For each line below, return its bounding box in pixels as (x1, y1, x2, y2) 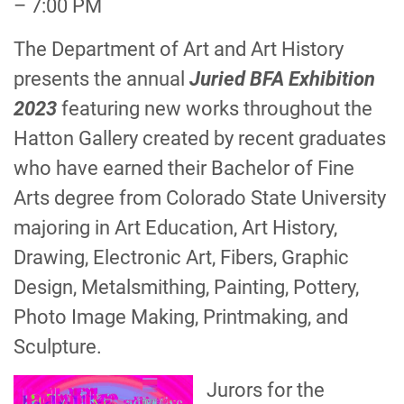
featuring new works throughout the (57, 97, 372, 120)
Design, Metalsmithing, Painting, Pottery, (14, 276, 359, 298)
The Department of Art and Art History (14, 38, 344, 60)
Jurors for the (207, 379, 325, 401)
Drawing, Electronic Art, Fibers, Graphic (14, 246, 349, 269)
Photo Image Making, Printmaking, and (14, 306, 348, 328)
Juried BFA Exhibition (189, 68, 375, 90)
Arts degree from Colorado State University (14, 187, 386, 209)
